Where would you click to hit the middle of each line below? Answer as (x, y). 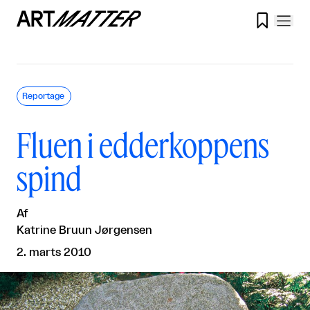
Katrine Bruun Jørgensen (84, 230)
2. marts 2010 (54, 253)
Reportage (43, 96)
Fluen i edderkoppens (143, 144)
